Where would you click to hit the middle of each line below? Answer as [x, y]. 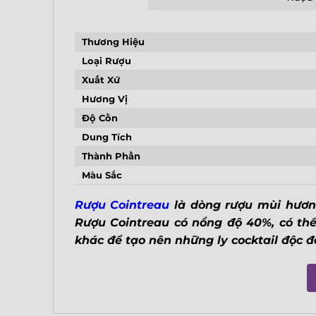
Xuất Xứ [101, 79]
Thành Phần [111, 156]
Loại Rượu [106, 60]
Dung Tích [107, 136]
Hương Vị [104, 98]
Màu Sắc [102, 175]
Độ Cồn [99, 117]
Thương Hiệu [113, 41]
